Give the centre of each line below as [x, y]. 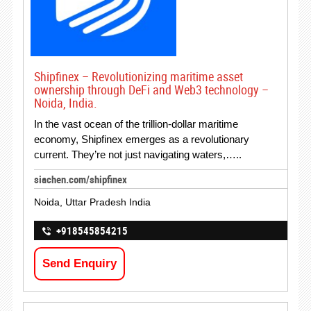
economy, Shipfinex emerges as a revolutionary [141, 139]
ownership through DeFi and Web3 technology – [151, 90]
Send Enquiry [79, 263]
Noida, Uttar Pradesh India [92, 202]
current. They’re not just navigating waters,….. [137, 154]
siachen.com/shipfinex [80, 179]
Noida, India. [65, 103]
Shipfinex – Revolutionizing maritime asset [138, 76]
